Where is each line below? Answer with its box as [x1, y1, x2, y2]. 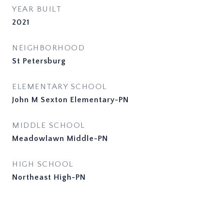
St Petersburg [12, 57, 66, 65]
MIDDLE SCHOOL [12, 121, 85, 130]
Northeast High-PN [12, 173, 86, 182]
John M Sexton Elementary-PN [12, 95, 129, 104]
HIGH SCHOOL [12, 160, 74, 169]
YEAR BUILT [12, 5, 62, 14]
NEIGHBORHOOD [12, 44, 85, 52]
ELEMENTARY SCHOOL [12, 82, 107, 91]
